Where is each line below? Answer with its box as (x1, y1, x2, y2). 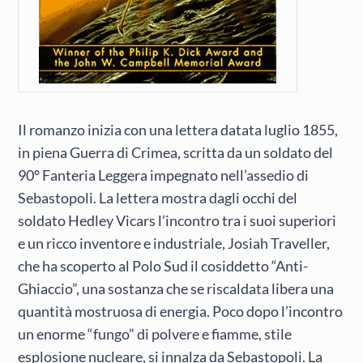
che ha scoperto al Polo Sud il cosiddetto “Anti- (18, 256, 309, 275)
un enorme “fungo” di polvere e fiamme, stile (18, 324, 293, 343)
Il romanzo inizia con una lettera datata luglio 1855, (18, 120, 339, 139)
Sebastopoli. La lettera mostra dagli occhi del (18, 188, 298, 207)
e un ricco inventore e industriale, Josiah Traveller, (18, 233, 331, 252)
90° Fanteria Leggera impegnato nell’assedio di (18, 165, 310, 184)
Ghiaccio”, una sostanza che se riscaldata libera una (18, 279, 335, 297)
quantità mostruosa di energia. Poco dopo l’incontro (18, 301, 344, 320)
